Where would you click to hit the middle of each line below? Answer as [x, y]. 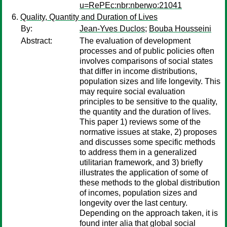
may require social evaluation [132, 91]
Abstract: [36, 41]
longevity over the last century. [134, 203]
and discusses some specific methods [147, 142]
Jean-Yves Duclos [112, 29]
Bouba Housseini [180, 29]
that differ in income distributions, [138, 71]
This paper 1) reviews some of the [140, 122]
